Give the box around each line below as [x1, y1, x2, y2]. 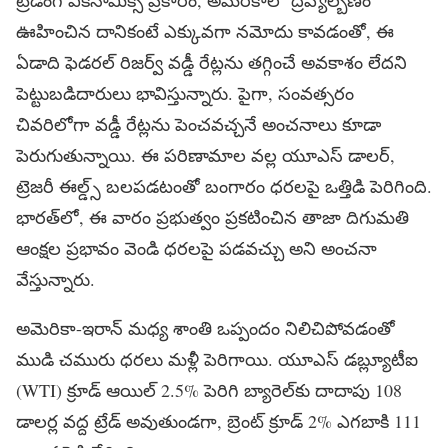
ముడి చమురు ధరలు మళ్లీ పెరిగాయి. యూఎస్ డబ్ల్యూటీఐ [16, 346, 418, 371]
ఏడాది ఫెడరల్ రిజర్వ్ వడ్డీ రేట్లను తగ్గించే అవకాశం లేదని [16, 49, 407, 74]
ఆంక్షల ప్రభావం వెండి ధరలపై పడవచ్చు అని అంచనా [16, 235, 377, 260]
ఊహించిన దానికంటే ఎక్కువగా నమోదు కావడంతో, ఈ [16, 18, 394, 43]
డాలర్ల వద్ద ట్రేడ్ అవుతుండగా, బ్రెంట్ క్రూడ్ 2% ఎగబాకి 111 [16, 408, 421, 433]
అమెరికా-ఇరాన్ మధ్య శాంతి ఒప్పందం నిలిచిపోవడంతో [16, 315, 395, 340]
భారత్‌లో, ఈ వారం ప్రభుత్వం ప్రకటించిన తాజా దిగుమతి [16, 204, 409, 229]
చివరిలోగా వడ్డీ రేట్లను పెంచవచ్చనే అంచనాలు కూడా [16, 111, 381, 136]
